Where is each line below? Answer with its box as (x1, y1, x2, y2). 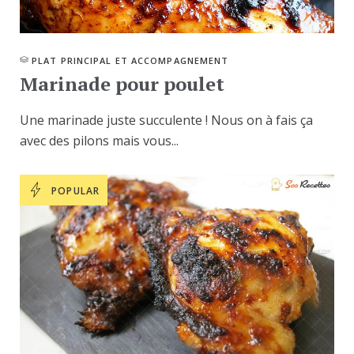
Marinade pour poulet (20, 70, 224, 96)
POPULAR (51, 183, 100, 198)
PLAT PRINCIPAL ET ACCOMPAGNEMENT (32, 54, 229, 66)
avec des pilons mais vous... (20, 131, 179, 149)
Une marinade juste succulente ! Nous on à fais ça (20, 111, 313, 129)
